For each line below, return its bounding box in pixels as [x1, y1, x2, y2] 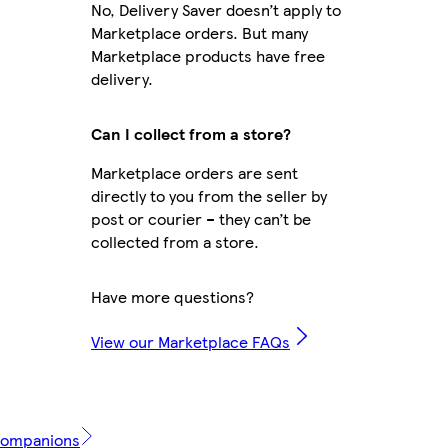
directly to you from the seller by [91, 183, 327, 207]
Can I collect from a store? [91, 121, 291, 145]
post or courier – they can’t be [91, 206, 311, 230]
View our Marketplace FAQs [91, 329, 290, 353]
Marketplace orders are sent [91, 160, 298, 184]
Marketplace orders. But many [91, 20, 308, 44]
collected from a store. [91, 229, 259, 253]
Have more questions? [91, 284, 254, 308]
